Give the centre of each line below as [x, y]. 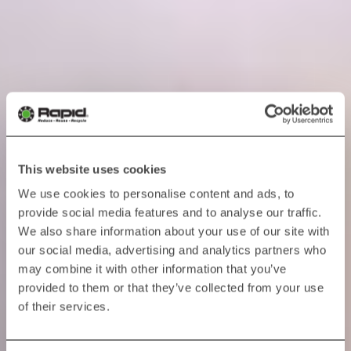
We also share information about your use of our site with [174, 231]
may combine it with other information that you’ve [152, 269]
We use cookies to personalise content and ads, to [156, 194]
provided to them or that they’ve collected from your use [171, 288]
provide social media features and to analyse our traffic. [170, 212]
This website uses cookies [92, 169]
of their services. [64, 306]
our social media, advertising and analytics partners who [172, 250]
